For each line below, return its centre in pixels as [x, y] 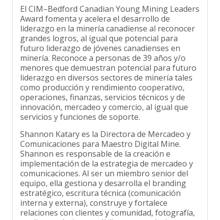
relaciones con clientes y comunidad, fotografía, [108, 206]
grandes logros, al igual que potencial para [99, 31]
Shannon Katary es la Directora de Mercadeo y [105, 127]
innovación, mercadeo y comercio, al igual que [104, 100]
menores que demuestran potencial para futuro [108, 61]
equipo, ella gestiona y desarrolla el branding [103, 176]
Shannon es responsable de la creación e [95, 147]
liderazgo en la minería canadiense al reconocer [108, 21]
